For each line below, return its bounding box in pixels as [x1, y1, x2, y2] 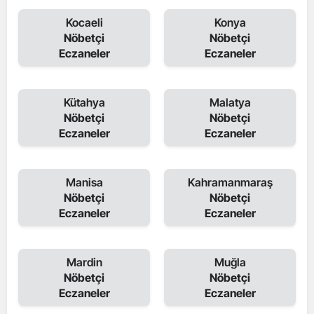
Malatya [209, 95, 251, 109]
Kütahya [63, 95, 105, 109]
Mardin [66, 255, 102, 269]
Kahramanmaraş [187, 175, 273, 189]
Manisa [65, 175, 103, 189]
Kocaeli [65, 15, 103, 29]
